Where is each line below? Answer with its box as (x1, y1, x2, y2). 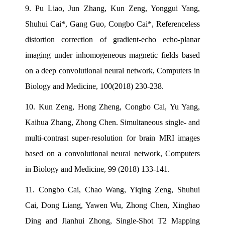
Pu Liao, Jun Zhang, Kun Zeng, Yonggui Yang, (35, 4, 200, 13)
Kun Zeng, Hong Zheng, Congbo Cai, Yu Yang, (38, 102, 200, 111)
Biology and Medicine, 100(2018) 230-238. (25, 81, 164, 90)
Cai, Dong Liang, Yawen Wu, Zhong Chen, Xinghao (25, 200, 200, 209)
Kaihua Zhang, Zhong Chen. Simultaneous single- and (25, 118, 200, 127)
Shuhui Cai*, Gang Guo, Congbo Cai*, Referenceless (25, 19, 200, 28)
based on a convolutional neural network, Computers (25, 149, 200, 158)
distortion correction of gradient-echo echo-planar (25, 35, 200, 44)
